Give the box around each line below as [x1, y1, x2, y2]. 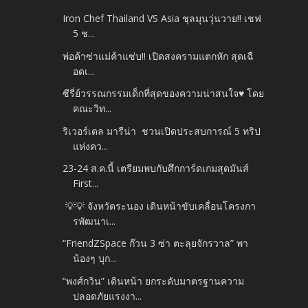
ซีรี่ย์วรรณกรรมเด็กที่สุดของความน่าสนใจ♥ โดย [63, 87, 265, 100]
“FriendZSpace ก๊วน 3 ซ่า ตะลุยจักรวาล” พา [63, 236, 249, 250]
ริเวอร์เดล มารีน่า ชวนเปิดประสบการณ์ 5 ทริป [63, 124, 261, 137]
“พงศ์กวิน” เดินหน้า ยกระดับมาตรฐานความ [63, 274, 245, 287]
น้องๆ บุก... [73, 252, 117, 265]
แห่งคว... [73, 139, 109, 153]
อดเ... [73, 64, 95, 78]
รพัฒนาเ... [73, 214, 116, 228]
